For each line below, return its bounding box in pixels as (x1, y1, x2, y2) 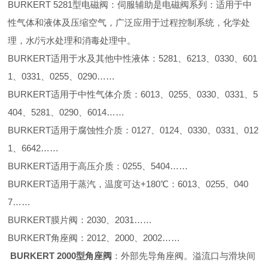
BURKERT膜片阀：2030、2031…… (8, 215, 153, 225)
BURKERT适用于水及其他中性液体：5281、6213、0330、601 (8, 53, 258, 63)
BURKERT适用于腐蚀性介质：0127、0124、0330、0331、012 (8, 125, 259, 135)
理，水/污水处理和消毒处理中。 (8, 35, 136, 45)
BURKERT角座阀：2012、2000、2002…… (8, 233, 181, 243)
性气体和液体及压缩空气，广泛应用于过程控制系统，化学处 (8, 17, 251, 28)
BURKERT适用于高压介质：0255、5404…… (8, 161, 188, 171)
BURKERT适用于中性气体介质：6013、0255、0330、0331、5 (8, 89, 258, 99)
